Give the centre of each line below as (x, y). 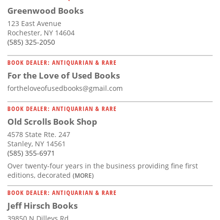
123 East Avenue (34, 24)
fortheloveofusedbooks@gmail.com (65, 88)
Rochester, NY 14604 (41, 33)
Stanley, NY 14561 (37, 144)
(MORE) (83, 176)
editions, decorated (40, 175)
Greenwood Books (45, 11)
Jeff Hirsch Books (42, 206)
